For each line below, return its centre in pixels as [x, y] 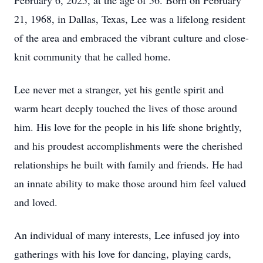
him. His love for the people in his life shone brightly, [128, 127]
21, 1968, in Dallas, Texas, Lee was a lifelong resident [130, 19]
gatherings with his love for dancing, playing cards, [123, 254]
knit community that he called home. [92, 56]
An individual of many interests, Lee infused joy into [127, 235]
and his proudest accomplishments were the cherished [128, 146]
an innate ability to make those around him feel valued [130, 183]
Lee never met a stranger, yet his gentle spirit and [119, 89]
